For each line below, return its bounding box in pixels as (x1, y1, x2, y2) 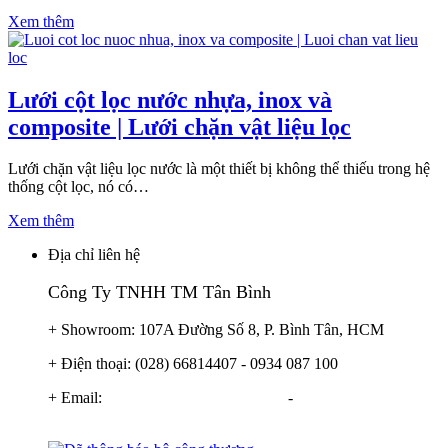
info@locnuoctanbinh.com (106, 389, 288, 407)
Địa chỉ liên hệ (48, 246, 140, 264)
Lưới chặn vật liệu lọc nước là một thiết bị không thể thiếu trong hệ (8, 160, 430, 178)
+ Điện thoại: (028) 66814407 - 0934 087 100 (48, 355, 338, 373)
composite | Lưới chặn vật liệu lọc (8, 113, 351, 140)
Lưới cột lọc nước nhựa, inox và (8, 86, 332, 113)
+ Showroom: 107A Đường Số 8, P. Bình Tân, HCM (48, 321, 384, 339)
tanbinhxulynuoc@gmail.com (48, 407, 247, 425)
